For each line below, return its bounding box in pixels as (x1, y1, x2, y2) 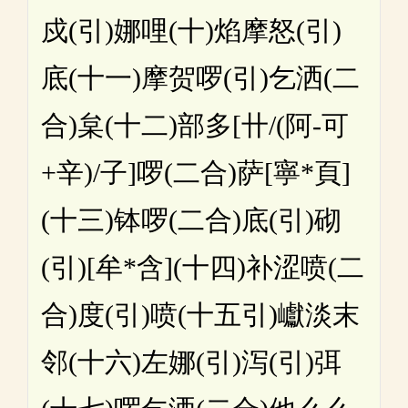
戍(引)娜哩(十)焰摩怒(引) (41, 15, 342, 46)
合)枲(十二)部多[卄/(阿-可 (41, 110, 349, 141)
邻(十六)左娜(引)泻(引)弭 (41, 347, 342, 378)
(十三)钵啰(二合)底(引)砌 (41, 205, 342, 236)
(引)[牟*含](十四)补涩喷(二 (41, 252, 364, 283)
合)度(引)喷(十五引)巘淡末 (41, 300, 360, 331)
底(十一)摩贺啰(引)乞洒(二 (41, 63, 360, 94)
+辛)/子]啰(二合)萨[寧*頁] (41, 158, 351, 189)
